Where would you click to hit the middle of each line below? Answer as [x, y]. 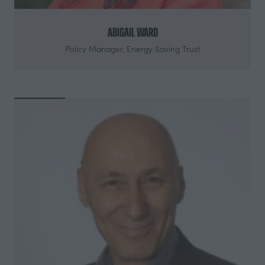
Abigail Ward [132, 32]
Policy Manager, [96, 49]
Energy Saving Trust [163, 49]
